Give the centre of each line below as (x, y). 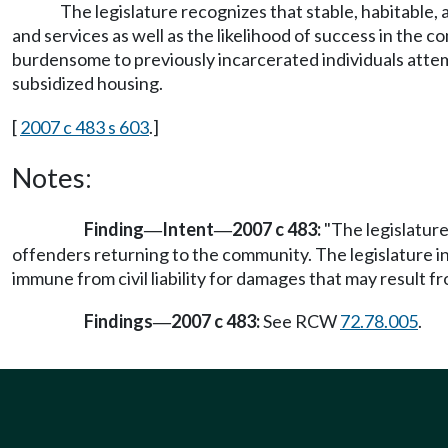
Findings (118, 321)
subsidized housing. (87, 83)
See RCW (300, 321)
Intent (188, 229)
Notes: (52, 177)
